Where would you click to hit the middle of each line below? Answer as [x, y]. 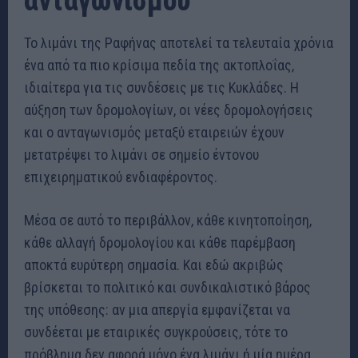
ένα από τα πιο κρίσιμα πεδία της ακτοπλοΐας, [159, 66]
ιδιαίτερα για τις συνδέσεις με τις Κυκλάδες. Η [161, 88]
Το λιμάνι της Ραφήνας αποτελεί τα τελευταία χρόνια [179, 43]
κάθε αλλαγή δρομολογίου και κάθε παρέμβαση [160, 243]
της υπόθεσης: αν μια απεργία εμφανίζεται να [157, 310]
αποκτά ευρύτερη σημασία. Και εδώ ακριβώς [154, 265]
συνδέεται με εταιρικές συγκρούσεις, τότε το [156, 332]
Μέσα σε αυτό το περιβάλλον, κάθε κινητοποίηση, [168, 221]
